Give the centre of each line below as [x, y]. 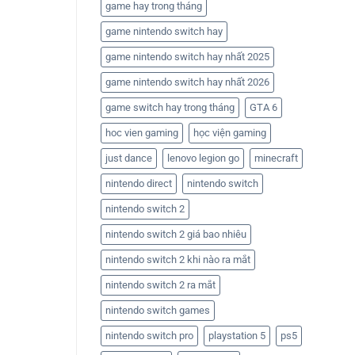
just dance [129, 158]
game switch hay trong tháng [170, 108]
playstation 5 [237, 336]
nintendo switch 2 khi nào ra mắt [178, 260]
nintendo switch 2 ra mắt [160, 285]
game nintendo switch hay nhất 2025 [187, 57]
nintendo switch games [158, 311]
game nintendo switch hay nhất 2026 [187, 82]
